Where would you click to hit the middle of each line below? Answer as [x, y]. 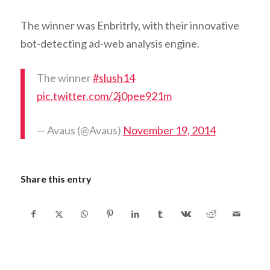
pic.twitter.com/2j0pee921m [104, 96]
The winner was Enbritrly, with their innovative [130, 26]
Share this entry [56, 179]
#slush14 [114, 78]
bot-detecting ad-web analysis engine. [110, 44]
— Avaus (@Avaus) [80, 130]
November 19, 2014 [169, 130]
